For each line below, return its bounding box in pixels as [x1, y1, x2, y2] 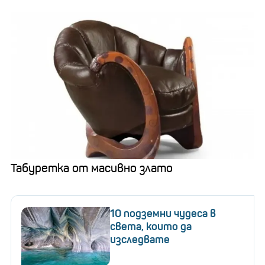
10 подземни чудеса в [110, 206, 216, 220]
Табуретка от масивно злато [11, 160, 173, 176]
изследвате [110, 232, 170, 246]
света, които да [110, 219, 192, 233]
